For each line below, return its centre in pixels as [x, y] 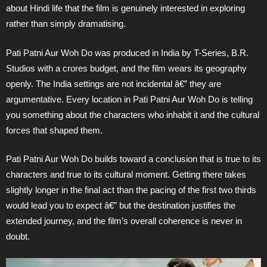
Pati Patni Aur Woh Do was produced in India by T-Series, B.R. [127, 52]
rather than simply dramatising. [66, 24]
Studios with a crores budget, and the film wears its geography [126, 68]
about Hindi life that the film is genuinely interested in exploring [125, 8]
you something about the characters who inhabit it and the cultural [133, 114]
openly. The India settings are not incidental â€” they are [114, 83]
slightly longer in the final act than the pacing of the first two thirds [131, 190]
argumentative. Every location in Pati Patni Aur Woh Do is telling [129, 99]
